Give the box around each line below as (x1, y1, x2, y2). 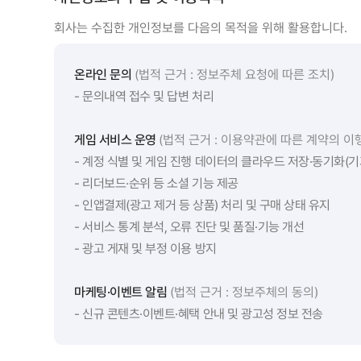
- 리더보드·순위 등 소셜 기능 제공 (74, 175, 239, 191)
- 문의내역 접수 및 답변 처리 (74, 88, 214, 104)
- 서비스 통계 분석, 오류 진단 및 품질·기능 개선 (74, 218, 305, 234)
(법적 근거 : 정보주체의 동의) (169, 284, 318, 300)
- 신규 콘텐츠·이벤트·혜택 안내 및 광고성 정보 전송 (74, 305, 323, 322)
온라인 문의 (74, 66, 132, 82)
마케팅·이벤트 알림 (74, 284, 168, 300)
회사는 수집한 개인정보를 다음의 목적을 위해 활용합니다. (54, 19, 348, 35)
